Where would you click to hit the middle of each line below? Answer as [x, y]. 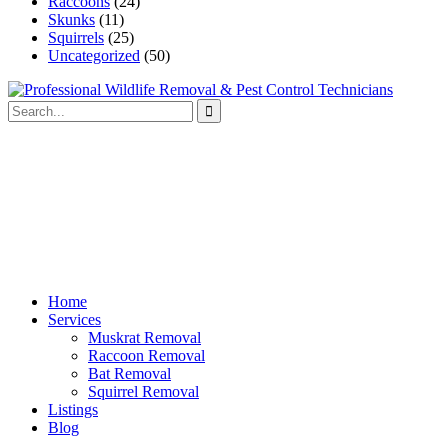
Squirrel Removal [143, 391]
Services [74, 319]
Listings [73, 409]
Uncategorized [94, 55]
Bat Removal [129, 373]
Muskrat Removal [144, 337]
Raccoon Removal [146, 355]
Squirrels [76, 37]
